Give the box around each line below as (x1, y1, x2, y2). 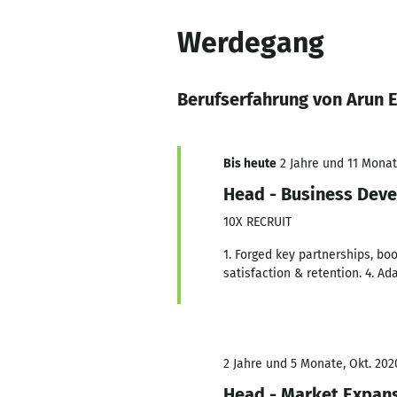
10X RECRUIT (223, 214, 292, 230)
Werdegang (177, 26, 324, 59)
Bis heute (223, 156, 276, 171)
